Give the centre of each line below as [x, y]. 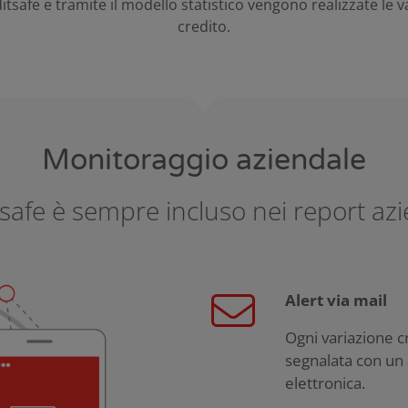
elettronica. [325, 383]
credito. [204, 27]
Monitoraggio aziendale [204, 161]
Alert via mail [336, 301]
